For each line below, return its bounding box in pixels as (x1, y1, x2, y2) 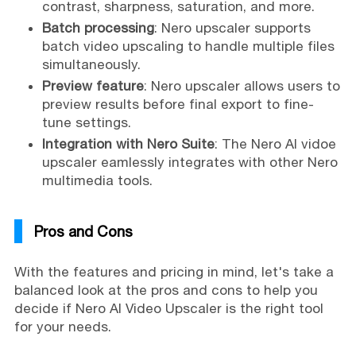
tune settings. (41, 114, 131, 131)
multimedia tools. (41, 172, 153, 189)
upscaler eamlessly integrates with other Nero (41, 154, 338, 171)
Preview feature (41, 78, 144, 95)
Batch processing (41, 20, 154, 37)
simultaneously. (41, 56, 141, 73)
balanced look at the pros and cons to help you (14, 282, 318, 299)
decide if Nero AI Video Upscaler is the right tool (14, 300, 323, 317)
